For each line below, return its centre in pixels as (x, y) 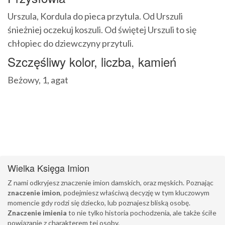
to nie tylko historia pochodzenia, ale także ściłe (142, 213)
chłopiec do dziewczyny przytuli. (71, 43)
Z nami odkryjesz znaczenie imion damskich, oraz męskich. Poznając (110, 183)
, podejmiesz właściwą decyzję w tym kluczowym (135, 193)
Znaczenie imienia (37, 213)
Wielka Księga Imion (48, 168)
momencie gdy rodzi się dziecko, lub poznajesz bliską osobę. (99, 203)
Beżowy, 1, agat (38, 80)
